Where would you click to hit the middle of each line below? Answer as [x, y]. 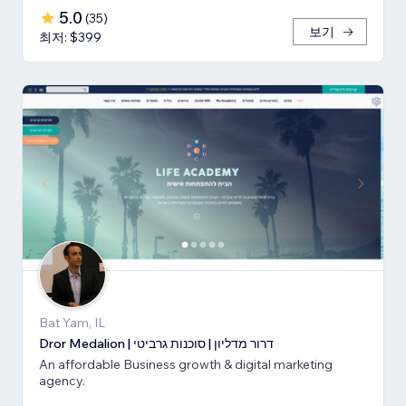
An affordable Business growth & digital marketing [186, 365]
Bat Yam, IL [72, 323]
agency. [62, 381]
